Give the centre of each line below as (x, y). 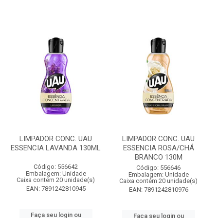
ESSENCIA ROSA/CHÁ (158, 148)
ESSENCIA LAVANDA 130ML (56, 148)
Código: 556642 (56, 167)
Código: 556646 (158, 168)
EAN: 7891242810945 (56, 189)
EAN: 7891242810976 (158, 190)
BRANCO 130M (158, 157)
